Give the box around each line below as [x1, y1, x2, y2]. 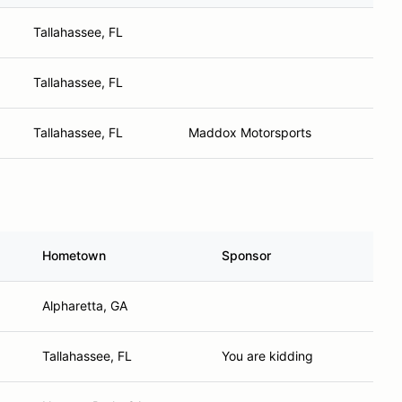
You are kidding [222, 348, 313, 363]
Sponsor [222, 248, 271, 263]
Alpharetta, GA [42, 298, 127, 313]
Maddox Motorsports [188, 125, 311, 140]
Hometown [42, 248, 106, 263]
